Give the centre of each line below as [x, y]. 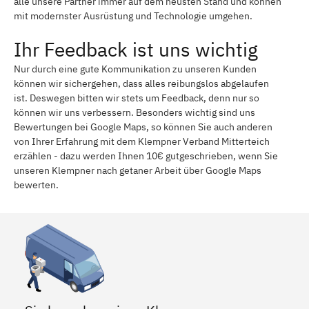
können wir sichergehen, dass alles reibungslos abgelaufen [141, 83]
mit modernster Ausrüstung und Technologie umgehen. [133, 16]
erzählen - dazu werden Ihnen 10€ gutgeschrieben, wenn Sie [146, 156]
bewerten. [36, 185]
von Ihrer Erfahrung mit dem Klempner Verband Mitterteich [142, 141]
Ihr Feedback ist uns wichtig [136, 49]
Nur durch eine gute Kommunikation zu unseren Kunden [135, 69]
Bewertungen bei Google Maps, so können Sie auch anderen [143, 127]
